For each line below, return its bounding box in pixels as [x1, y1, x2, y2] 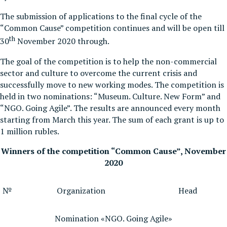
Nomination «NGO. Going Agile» [55, 212, 172, 224]
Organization [57, 184, 105, 196]
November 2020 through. [15, 35, 109, 47]
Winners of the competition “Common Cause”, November [1, 145, 226, 157]
